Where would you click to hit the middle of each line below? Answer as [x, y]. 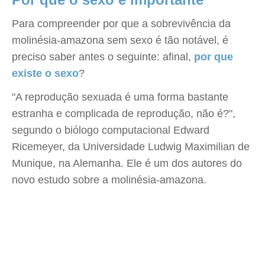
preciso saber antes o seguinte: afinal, [103, 57]
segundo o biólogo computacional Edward [111, 130]
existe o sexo [45, 73]
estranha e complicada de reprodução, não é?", [124, 114]
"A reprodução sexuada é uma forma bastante [120, 97]
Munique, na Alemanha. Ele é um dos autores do [127, 163]
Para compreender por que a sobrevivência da [121, 24]
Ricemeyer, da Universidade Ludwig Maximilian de [131, 147]
